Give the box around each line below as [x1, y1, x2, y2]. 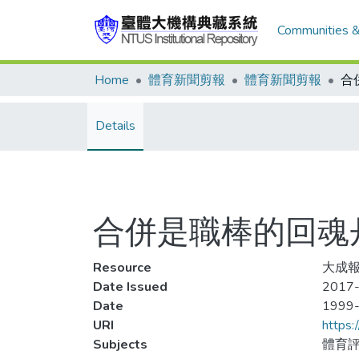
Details [95, 117, 135, 135]
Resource [93, 259, 151, 276]
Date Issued [93, 278, 167, 296]
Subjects [93, 336, 147, 353]
